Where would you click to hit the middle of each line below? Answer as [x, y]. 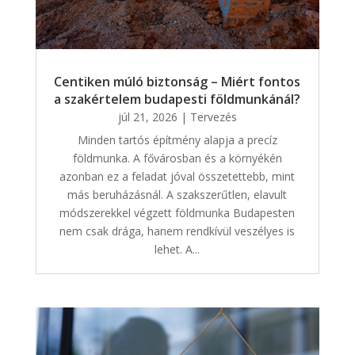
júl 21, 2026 [147, 117]
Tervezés [213, 117]
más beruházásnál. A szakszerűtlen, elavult [177, 195]
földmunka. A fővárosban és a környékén [177, 158]
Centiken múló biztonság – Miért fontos [177, 82]
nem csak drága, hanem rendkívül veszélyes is [177, 231]
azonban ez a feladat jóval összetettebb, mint [177, 177]
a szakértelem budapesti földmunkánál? [177, 99]
